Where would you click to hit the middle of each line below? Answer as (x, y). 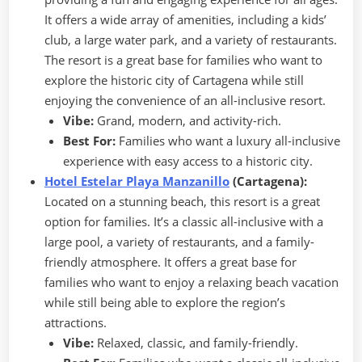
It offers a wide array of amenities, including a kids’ (185, 19)
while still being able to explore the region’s (165, 302)
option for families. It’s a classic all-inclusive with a (184, 221)
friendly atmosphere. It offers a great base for (170, 261)
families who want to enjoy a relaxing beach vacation (192, 282)
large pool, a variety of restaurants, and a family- (179, 241)
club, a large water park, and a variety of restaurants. (191, 39)
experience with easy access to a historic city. (187, 160)
